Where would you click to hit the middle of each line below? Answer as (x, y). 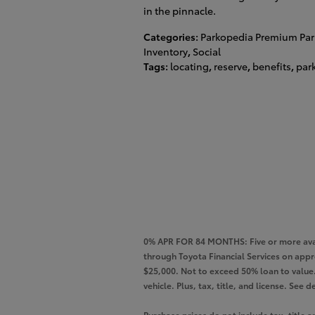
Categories (169, 37)
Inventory (166, 52)
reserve (231, 66)
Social (207, 52)
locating (189, 66)
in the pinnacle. (180, 11)
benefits (272, 66)
